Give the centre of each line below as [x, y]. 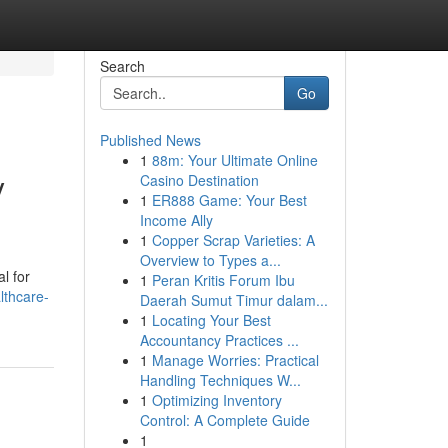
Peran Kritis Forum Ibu [223, 280]
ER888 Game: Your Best [229, 200]
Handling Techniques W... [220, 380]
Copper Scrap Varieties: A [233, 240]
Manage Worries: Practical [235, 360]
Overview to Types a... [210, 260]
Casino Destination [199, 180]
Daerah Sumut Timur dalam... [233, 300]
